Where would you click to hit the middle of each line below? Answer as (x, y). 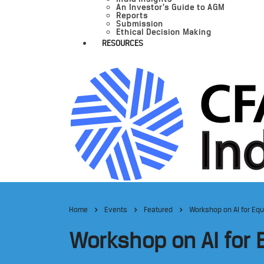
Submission (140, 24)
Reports (132, 15)
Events (116, 209)
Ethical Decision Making (164, 32)
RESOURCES (123, 43)
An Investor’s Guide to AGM (170, 7)
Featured (158, 209)
